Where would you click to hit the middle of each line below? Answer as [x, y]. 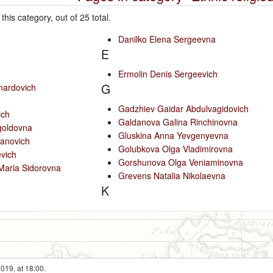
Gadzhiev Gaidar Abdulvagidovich [183, 108]
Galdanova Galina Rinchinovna [178, 122]
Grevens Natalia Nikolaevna [172, 175]
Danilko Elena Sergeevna [167, 39]
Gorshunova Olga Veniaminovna [180, 162]
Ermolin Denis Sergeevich [168, 73]
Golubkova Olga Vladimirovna [175, 148]
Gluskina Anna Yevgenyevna [173, 135]
